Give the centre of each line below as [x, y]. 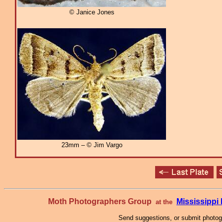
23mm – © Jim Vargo [92, 145]
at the [164, 202]
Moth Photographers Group [102, 201]
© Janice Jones [92, 12]
